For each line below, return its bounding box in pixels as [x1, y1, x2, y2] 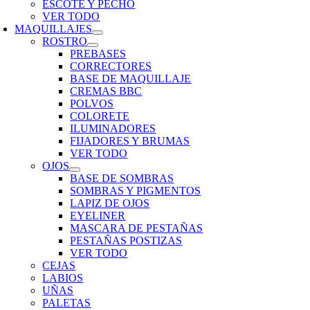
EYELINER [70, 210, 126, 221]
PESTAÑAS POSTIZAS [70, 235, 183, 246]
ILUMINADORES [70, 122, 156, 134]
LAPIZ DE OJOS [70, 197, 150, 209]
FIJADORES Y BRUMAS [70, 135, 190, 147]
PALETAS [42, 297, 91, 309]
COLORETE [70, 110, 130, 122]
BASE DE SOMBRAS [70, 172, 174, 184]
